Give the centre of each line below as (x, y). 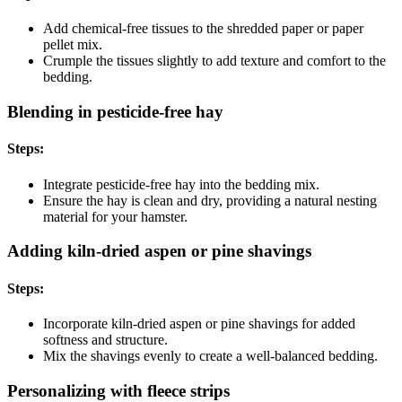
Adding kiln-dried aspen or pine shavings (159, 251)
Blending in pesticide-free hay (115, 112)
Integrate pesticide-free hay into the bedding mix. (181, 184)
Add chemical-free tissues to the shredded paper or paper (203, 29)
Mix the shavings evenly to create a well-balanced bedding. (210, 355)
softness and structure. (105, 339)
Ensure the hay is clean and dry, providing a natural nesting (210, 200)
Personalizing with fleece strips (118, 390)
